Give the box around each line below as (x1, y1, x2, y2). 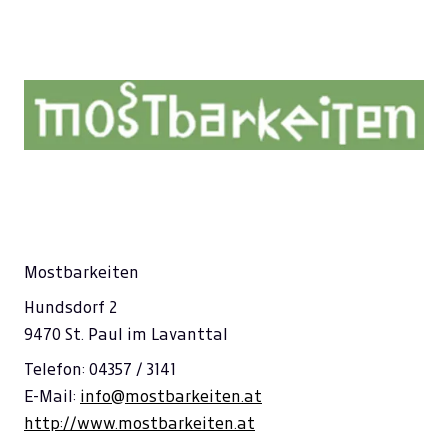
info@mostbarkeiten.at (80, 388, 262, 405)
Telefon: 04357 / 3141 (24, 361, 176, 378)
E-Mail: (24, 388, 80, 405)
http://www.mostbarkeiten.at (24, 415, 255, 432)
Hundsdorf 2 (24, 299, 117, 316)
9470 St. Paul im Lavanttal (24, 326, 228, 343)
